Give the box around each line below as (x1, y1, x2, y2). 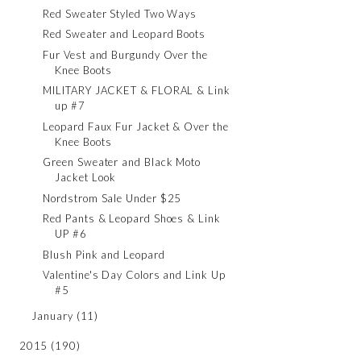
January (31, 309, 73, 322)
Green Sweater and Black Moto (43, 156, 201, 168)
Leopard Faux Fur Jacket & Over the (43, 119, 229, 133)
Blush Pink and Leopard (43, 247, 165, 261)
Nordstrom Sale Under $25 (43, 191, 182, 205)
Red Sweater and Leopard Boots (43, 27, 205, 40)
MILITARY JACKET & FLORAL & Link (43, 84, 230, 97)
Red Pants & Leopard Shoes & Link (43, 212, 221, 225)
